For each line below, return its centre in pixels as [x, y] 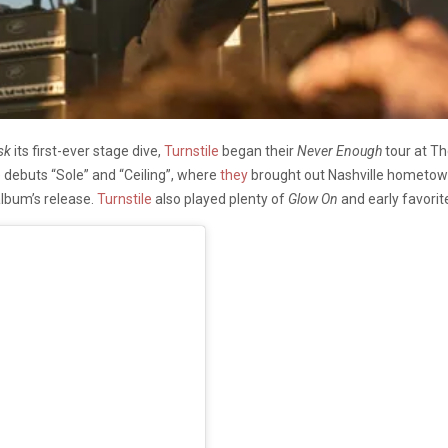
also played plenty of [220, 199]
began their [258, 151]
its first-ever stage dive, [87, 151]
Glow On [313, 199]
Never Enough [339, 151]
